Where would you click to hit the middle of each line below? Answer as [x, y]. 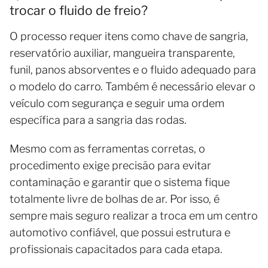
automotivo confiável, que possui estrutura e [120, 232]
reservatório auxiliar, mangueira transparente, [122, 53]
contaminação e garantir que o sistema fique [120, 182]
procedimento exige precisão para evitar [110, 165]
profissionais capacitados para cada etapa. [116, 249]
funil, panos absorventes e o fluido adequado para [133, 69]
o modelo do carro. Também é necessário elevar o [133, 86]
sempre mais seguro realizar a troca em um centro [134, 215]
